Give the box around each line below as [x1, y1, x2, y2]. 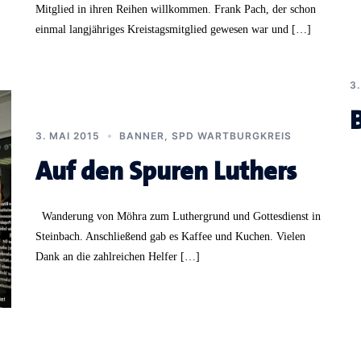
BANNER [119, 129, 164, 142]
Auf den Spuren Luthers [35, 154, 297, 188]
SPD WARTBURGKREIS [172, 129, 292, 142]
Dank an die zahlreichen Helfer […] [35, 250, 200, 263]
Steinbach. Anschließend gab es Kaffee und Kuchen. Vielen [35, 230, 305, 243]
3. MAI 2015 [35, 129, 100, 142]
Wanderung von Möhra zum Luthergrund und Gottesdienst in [35, 210, 321, 222]
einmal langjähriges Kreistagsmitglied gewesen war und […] [35, 23, 311, 35]
